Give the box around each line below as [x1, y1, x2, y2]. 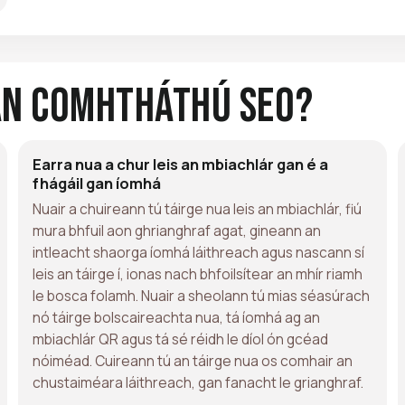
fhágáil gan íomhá [33, 172, 161, 193]
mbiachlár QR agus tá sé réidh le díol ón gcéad [33, 328, 328, 349]
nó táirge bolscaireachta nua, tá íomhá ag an [33, 306, 320, 327]
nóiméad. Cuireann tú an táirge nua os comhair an [33, 350, 353, 371]
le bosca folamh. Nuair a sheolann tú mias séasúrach [33, 285, 370, 306]
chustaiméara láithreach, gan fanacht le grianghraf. [33, 372, 363, 392]
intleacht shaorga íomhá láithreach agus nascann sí [33, 241, 364, 262]
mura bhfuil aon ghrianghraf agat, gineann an [33, 220, 321, 240]
